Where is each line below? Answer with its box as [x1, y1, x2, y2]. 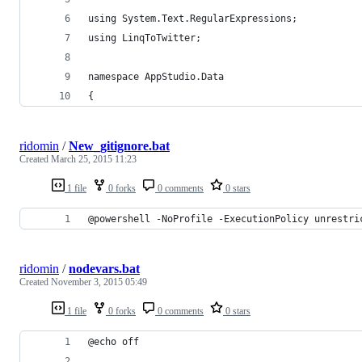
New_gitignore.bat [69, 138, 170, 153]
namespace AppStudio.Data [88, 70, 224, 82]
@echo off [88, 335, 139, 347]
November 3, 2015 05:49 [51, 276, 147, 288]
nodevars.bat [69, 261, 140, 276]
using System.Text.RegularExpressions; [88, 12, 297, 24]
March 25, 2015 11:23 [51, 153, 137, 165]
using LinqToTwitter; [88, 32, 201, 44]
